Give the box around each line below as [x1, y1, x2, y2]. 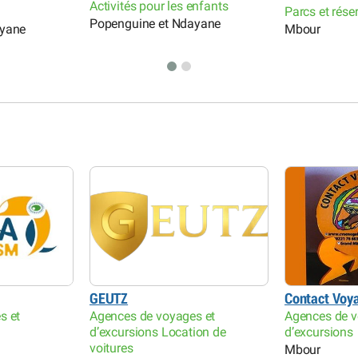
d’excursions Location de [89, 324, 226, 340]
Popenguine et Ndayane [89, 16, 221, 32]
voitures [89, 340, 133, 356]
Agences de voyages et [89, 308, 216, 324]
